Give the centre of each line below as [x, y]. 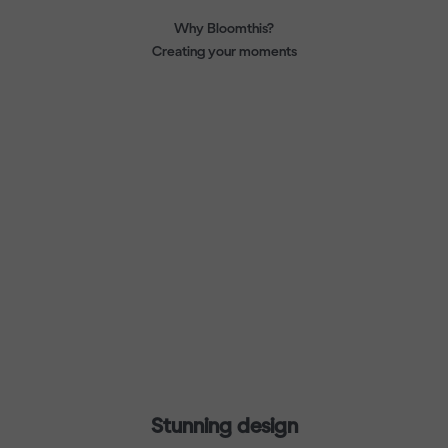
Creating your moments [224, 51]
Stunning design [224, 425]
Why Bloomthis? [224, 28]
